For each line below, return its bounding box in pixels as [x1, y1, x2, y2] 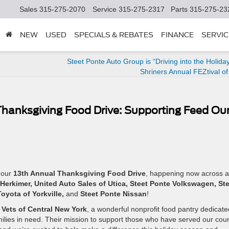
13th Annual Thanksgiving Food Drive [13, 169, 146, 177]
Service [93, 5, 117, 14]
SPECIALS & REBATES [74, 31, 153, 39]
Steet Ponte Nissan [80, 190, 147, 198]
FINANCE [161, 31, 194, 39]
